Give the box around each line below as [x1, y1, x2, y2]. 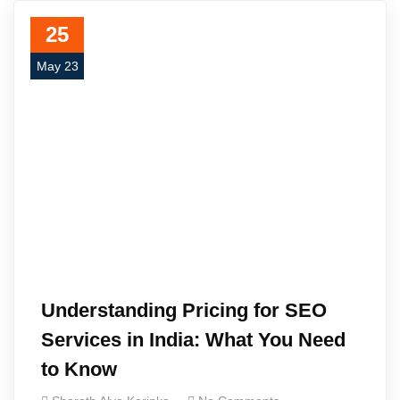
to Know [41, 358, 117, 380]
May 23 [36, 59, 79, 73]
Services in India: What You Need [41, 329, 346, 351]
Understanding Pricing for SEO [41, 299, 327, 321]
